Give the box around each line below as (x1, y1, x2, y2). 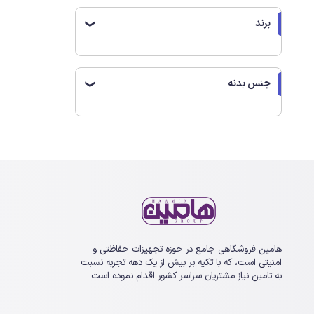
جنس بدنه (228, 76, 271, 91)
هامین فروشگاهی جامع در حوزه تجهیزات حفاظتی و (93, 243, 282, 257)
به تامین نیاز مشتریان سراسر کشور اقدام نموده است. (89, 269, 282, 284)
